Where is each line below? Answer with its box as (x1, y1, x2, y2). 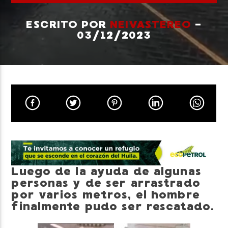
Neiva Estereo (17, 65, 71, 77)
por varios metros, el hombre (11, 188, 200, 202)
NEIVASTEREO (109, 18, 192, 31)
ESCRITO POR (26, 18, 110, 31)
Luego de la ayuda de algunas (11, 164, 202, 179)
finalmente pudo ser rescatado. (11, 199, 215, 214)
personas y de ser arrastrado (11, 176, 201, 190)
